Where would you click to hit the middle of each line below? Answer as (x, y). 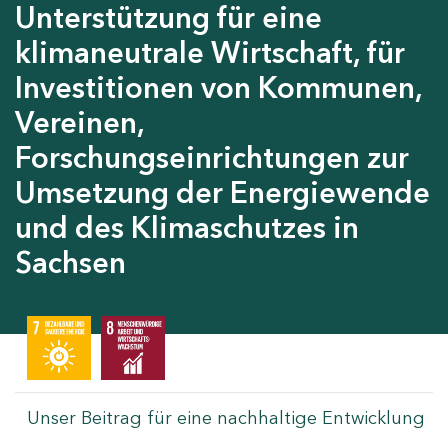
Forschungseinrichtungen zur (212, 157)
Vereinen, (79, 122)
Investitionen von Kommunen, (218, 87)
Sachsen (70, 262)
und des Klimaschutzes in (187, 227)
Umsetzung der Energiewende (222, 192)
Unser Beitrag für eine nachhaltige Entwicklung (226, 417)
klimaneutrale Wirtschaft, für (210, 52)
